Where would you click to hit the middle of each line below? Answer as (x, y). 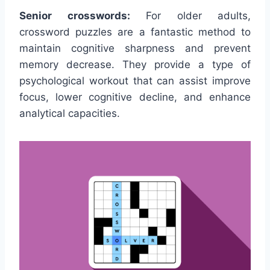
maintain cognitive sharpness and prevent (135, 49)
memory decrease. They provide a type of (135, 65)
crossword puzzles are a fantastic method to (135, 32)
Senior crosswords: (75, 16)
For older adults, (190, 16)
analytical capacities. (70, 114)
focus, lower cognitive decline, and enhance (135, 97)
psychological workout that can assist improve (135, 81)
